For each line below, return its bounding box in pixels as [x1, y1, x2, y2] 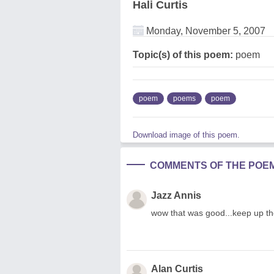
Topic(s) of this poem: [133, 49, 233, 60]
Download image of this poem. [133, 130, 240, 139]
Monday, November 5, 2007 [144, 25, 265, 36]
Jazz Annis [151, 190, 201, 201]
